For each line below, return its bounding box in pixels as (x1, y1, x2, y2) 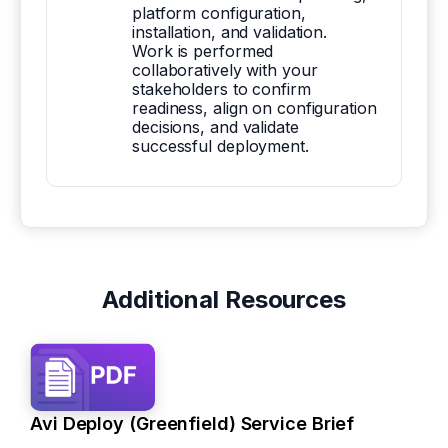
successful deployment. (132, 136, 314, 156)
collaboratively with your (132, 60, 318, 80)
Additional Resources (102, 285, 346, 314)
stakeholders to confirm (132, 79, 311, 99)
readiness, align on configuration (132, 98, 377, 118)
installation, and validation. (132, 22, 328, 42)
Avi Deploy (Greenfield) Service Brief (30, 412, 355, 434)
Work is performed (132, 41, 274, 61)
